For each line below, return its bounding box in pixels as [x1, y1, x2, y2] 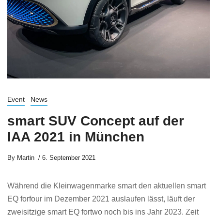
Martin [15, 154, 34, 161]
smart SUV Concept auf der [7, 113, 184, 128]
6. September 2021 [42, 154, 95, 161]
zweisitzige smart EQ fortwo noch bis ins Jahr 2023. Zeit [7, 208, 199, 216]
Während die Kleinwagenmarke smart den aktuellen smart [7, 182, 206, 190]
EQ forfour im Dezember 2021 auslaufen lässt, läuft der [7, 195, 195, 203]
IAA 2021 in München [7, 129, 144, 144]
